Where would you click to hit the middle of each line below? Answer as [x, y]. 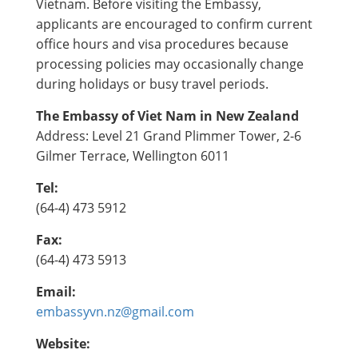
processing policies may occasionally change [170, 64]
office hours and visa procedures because [162, 44]
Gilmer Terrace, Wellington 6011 [133, 155]
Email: [56, 291]
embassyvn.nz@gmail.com [115, 311]
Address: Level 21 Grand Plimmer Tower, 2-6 [169, 135]
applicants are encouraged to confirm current [174, 24]
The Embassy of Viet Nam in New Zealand [167, 115]
